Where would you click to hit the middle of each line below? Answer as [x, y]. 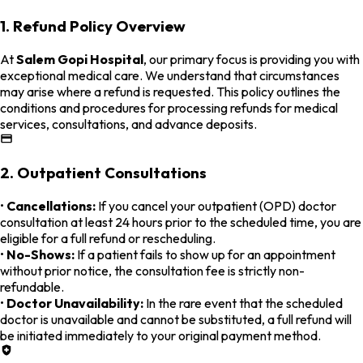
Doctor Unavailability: [75, 303]
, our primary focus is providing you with [252, 59]
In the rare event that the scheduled [243, 303]
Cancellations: [51, 206]
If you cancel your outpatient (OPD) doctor [216, 206]
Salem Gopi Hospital [80, 59]
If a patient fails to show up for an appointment [205, 255]
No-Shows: [41, 255]
